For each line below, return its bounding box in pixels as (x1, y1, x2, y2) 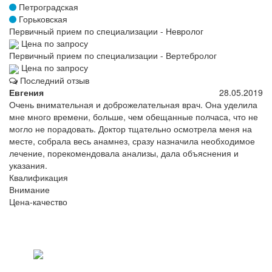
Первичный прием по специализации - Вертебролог (9, 49, 217, 62)
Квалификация (9, 171, 68, 183)
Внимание (9, 183, 50, 195)
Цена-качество (9, 195, 67, 208)
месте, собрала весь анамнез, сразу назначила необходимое (9, 134, 255, 147)
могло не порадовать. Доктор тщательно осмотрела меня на (9, 122, 252, 135)
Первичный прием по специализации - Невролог (9, 25, 203, 38)
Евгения (9, 86, 44, 98)
